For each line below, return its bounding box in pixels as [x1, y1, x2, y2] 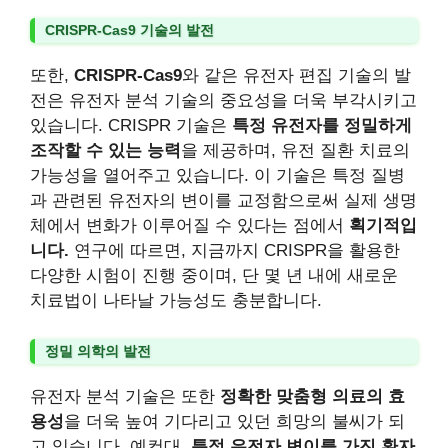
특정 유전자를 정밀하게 [232, 116, 412, 135]
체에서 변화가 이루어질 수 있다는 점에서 [30, 216, 349, 235]
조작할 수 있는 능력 [30, 141, 181, 160]
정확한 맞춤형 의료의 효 [220, 386, 405, 406]
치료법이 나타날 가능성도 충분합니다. [30, 291, 322, 310]
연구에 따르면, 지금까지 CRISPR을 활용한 [69, 241, 400, 260]
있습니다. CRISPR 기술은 [30, 116, 232, 135]
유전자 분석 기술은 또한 [30, 386, 220, 406]
